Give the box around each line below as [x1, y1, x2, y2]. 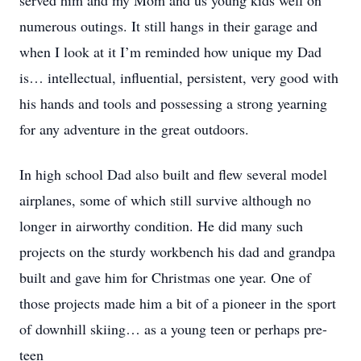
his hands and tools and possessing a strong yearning [19, 93, 327, 113]
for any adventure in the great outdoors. [19, 119, 249, 139]
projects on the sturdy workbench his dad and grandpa [19, 242, 335, 261]
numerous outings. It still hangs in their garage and [19, 16, 317, 35]
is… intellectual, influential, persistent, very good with [19, 68, 338, 87]
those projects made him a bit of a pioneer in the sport [19, 293, 336, 313]
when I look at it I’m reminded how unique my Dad [19, 42, 322, 61]
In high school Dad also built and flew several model [19, 164, 327, 184]
